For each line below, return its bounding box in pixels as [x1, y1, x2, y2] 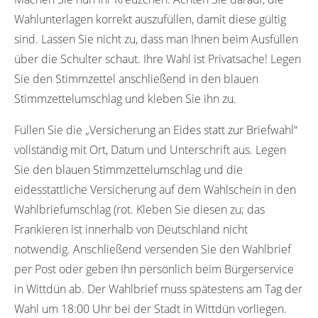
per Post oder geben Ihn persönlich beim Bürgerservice [14, 261, 294, 277]
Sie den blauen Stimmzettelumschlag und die [14, 161, 243, 177]
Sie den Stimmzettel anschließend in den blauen [14, 70, 258, 87]
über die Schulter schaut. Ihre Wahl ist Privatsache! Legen [14, 50, 301, 67]
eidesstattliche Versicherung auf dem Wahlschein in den [14, 181, 296, 197]
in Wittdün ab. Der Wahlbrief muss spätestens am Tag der [14, 280, 302, 297]
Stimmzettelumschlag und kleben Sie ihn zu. [14, 90, 236, 106]
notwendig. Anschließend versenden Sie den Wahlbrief [14, 241, 291, 257]
